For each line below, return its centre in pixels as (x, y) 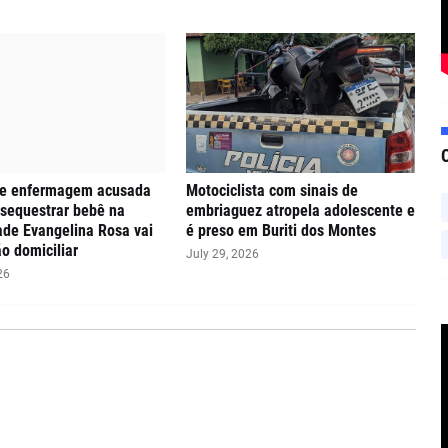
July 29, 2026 (223, 253)
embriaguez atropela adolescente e (301, 210)
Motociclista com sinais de (272, 190)
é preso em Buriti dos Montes (281, 230)
